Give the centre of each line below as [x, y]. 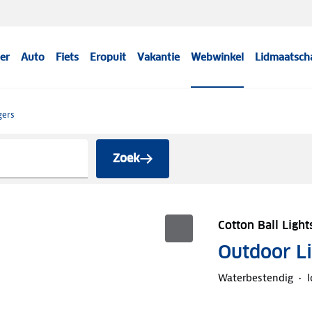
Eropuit [108, 57]
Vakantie [159, 57]
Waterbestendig [255, 278]
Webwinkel [218, 57]
